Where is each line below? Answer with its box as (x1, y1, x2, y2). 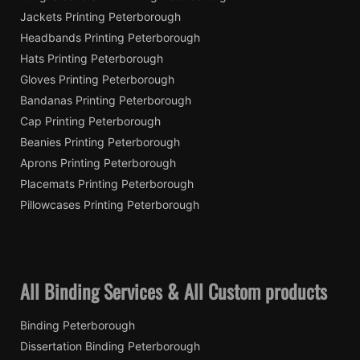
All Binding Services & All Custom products (20, 276, 327, 306)
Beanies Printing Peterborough (20, 135, 180, 149)
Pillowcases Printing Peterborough (20, 198, 199, 212)
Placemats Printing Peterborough (20, 177, 194, 191)
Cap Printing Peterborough (20, 114, 161, 129)
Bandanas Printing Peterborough (20, 93, 191, 108)
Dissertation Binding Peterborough (20, 339, 200, 354)
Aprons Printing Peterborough (20, 156, 176, 170)
